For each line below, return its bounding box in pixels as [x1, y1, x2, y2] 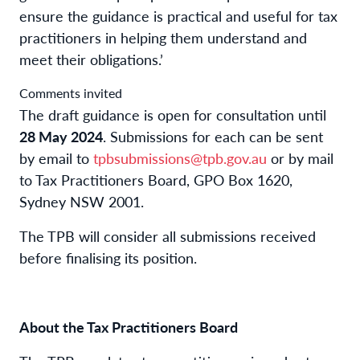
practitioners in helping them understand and [19, 27, 307, 47]
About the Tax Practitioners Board [19, 316, 238, 337]
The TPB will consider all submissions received [19, 225, 316, 246]
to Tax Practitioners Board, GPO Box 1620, [19, 169, 292, 190]
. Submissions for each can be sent [103, 125, 323, 146]
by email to [19, 147, 93, 168]
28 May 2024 [19, 125, 103, 146]
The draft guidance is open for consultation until [19, 104, 326, 125]
